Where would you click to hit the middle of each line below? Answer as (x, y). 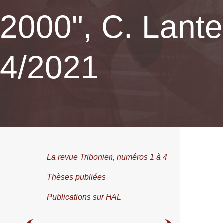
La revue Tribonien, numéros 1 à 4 (107, 157)
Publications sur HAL (84, 197)
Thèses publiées (76, 177)
